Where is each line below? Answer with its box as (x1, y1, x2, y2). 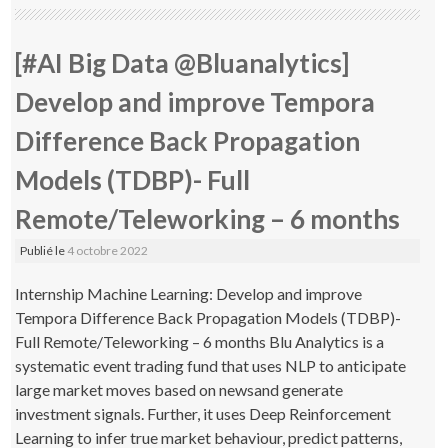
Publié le (20, 242, 68, 258)
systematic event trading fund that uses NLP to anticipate (15, 355, 407, 375)
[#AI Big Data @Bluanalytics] (15, 46, 350, 79)
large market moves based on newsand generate (15, 379, 344, 399)
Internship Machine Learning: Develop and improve (15, 283, 363, 303)
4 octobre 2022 (67, 242, 149, 258)
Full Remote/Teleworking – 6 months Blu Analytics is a (15, 331, 385, 351)
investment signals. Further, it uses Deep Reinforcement (15, 403, 392, 423)
